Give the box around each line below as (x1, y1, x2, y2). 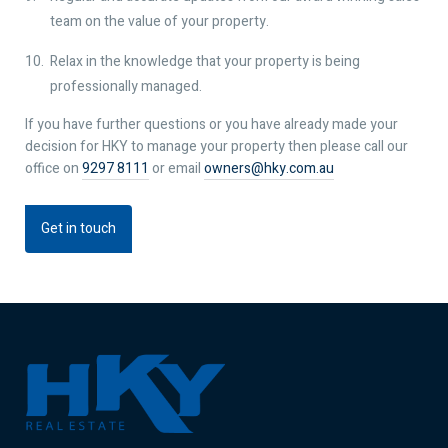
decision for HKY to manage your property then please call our (25, 135, 408, 157)
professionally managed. (50, 75, 202, 97)
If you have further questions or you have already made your (25, 113, 398, 135)
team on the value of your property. (50, 10, 269, 32)
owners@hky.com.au (204, 157, 334, 179)
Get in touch (41, 217, 116, 239)
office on (25, 157, 82, 179)
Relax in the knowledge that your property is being (50, 50, 360, 72)
